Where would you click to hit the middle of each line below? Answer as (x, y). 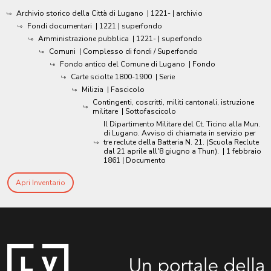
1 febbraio (244, 151)
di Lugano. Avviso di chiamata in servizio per (179, 133)
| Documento (144, 160)
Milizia (93, 90)
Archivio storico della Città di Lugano (80, 13)
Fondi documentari (60, 26)
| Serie (165, 77)
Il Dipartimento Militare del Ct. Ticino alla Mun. (182, 124)
